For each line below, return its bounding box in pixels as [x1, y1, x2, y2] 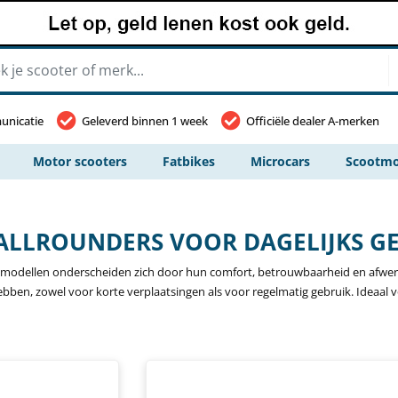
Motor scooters [33, 153, 127, 170]
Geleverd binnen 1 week [82, 113, 208, 129]
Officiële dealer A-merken [246, 113, 379, 129]
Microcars [251, 153, 310, 170]
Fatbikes [163, 153, 215, 170]
